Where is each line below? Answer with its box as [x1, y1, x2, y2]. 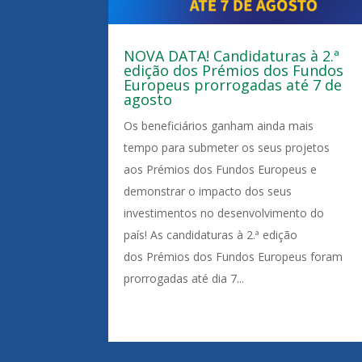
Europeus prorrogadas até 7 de [124, 75, 343, 95]
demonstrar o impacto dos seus [124, 183, 293, 200]
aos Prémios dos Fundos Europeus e [124, 162, 318, 178]
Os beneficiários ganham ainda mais [124, 118, 314, 134]
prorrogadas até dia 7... [124, 271, 245, 287]
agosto [124, 90, 173, 110]
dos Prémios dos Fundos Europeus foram [124, 249, 343, 265]
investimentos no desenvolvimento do [124, 205, 325, 221]
